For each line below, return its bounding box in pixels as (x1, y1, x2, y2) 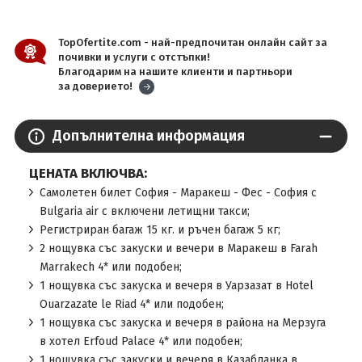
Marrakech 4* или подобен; (39, 260, 182, 274)
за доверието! (57, 80, 135, 92)
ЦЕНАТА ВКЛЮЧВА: (28, 165, 147, 181)
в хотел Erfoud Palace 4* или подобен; (39, 335, 242, 348)
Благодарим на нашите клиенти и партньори (57, 65, 293, 78)
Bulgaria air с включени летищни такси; (39, 204, 250, 218)
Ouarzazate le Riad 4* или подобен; (39, 297, 224, 311)
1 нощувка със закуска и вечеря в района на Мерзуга (39, 316, 326, 330)
